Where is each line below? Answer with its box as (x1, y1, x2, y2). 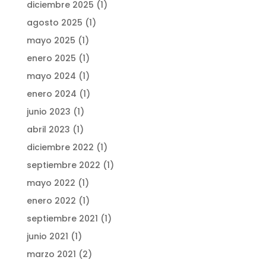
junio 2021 (26, 230, 68, 242)
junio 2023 (26, 105, 71, 118)
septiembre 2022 (26, 159, 100, 171)
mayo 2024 (26, 69, 76, 82)
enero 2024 (26, 87, 77, 100)
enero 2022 (26, 194, 76, 207)
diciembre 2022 (26, 141, 94, 153)
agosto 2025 (26, 16, 83, 28)
